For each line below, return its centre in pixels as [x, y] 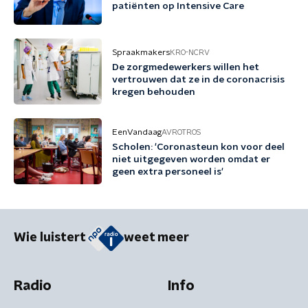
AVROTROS [181, 132]
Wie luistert [50, 238]
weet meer [156, 238]
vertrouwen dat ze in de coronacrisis [198, 80]
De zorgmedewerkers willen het [186, 67]
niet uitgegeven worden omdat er [191, 159]
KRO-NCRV [190, 52]
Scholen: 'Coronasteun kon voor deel [198, 147]
